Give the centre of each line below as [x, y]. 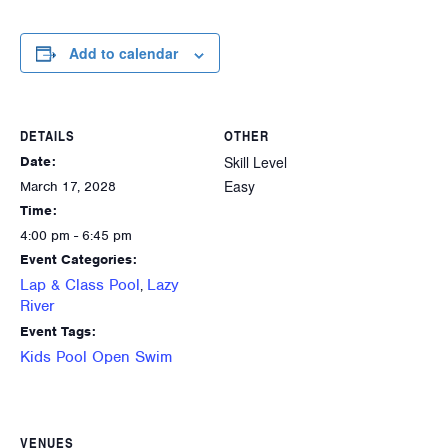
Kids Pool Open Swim [96, 357]
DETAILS [47, 136]
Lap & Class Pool [80, 285]
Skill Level [255, 162]
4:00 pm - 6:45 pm [76, 236]
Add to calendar [123, 53]
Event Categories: [78, 260]
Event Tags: [58, 332]
